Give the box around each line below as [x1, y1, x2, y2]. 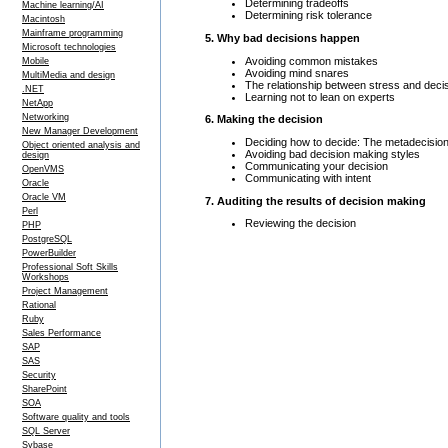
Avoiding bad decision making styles [245, 147, 420, 160]
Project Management [22, 286, 108, 296]
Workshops [22, 272, 69, 282]
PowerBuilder [22, 248, 76, 258]
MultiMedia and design [22, 70, 115, 80]
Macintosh [22, 14, 65, 24]
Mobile [22, 56, 49, 66]
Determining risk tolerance [245, 9, 372, 22]
